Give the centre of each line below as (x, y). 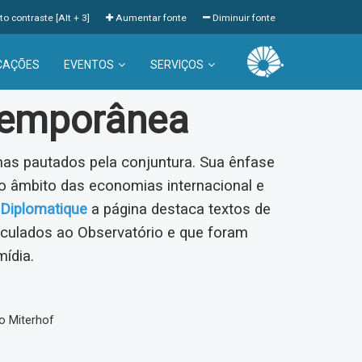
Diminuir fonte (243, 18)
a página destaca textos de (179, 209)
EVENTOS (88, 65)
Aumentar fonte (150, 18)
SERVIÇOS (177, 65)
